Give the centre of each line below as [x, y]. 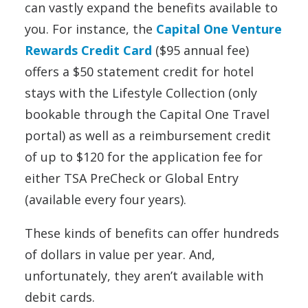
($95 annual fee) [200, 50]
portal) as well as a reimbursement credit [148, 135]
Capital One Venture [219, 29]
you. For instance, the [90, 29]
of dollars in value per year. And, [120, 254]
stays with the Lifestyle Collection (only [141, 92]
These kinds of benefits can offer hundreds [152, 233]
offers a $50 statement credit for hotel [139, 71]
